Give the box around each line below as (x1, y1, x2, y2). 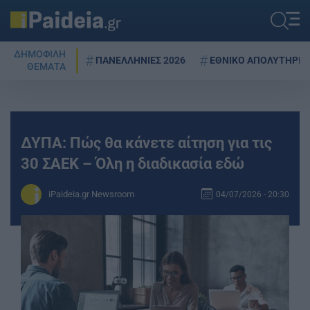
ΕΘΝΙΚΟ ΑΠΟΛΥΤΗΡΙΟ (210, 54, 308, 66)
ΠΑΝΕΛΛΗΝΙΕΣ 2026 (95, 54, 185, 66)
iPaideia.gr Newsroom (48, 189, 134, 199)
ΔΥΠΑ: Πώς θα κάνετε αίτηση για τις (21, 134, 272, 152)
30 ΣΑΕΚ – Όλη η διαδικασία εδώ (21, 154, 244, 172)
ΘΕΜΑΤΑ (27, 61, 66, 73)
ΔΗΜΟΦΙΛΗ (14, 48, 66, 60)
